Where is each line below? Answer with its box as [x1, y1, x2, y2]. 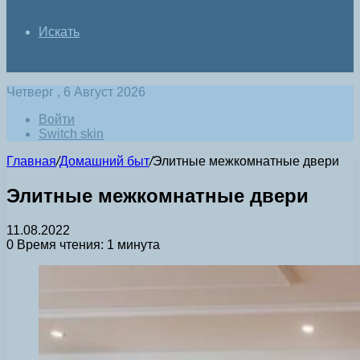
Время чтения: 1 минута [14, 237, 160, 252]
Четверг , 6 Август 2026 [6, 85, 145, 99]
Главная [6, 154, 56, 168]
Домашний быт [59, 154, 149, 168]
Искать [39, 25, 80, 39]
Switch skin [39, 127, 104, 141]
